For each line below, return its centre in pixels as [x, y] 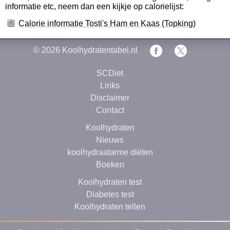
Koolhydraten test [110, 182]
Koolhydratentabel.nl [100, 50]
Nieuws [110, 140]
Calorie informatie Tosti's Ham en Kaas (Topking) [107, 23]
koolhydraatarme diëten [110, 152]
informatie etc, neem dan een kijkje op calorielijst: [94, 6]
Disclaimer [110, 98]
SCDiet [110, 73]
